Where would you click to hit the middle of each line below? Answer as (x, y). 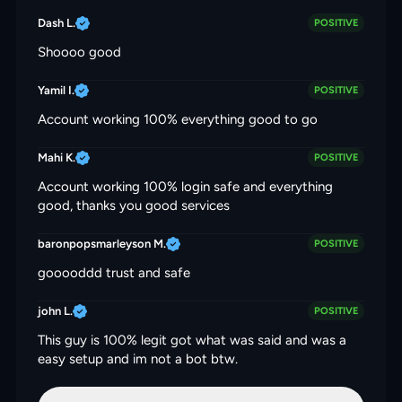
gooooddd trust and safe (114, 273)
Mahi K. (57, 157)
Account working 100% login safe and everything (185, 187)
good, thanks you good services (134, 205)
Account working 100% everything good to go (178, 119)
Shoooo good (79, 52)
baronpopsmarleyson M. (102, 244)
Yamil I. (56, 90)
